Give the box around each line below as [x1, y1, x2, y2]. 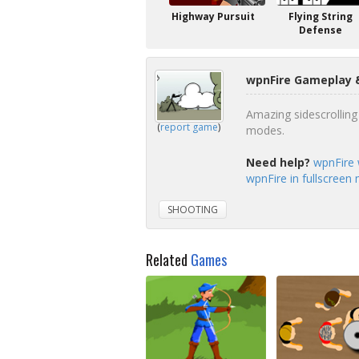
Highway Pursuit [171, 10, 255, 23]
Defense [299, 23, 342, 37]
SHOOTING [167, 203, 218, 216]
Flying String [288, 10, 353, 23]
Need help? [245, 155, 310, 170]
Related [146, 249, 191, 270]
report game [160, 120, 218, 134]
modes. [245, 123, 284, 138]
